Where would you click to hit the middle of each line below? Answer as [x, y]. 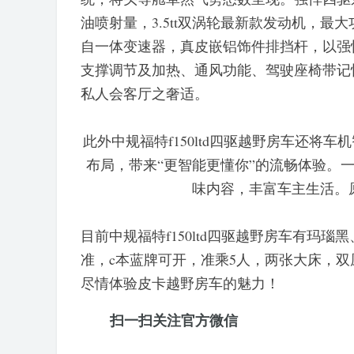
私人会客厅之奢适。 [145, 93]
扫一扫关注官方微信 [174, 320]
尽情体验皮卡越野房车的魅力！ [180, 283]
